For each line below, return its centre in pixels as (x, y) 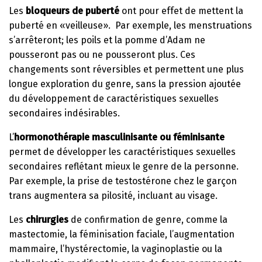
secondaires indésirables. (64, 113)
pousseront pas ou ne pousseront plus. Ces (102, 54)
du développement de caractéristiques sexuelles (114, 98)
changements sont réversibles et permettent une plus (126, 69)
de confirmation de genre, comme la (148, 219)
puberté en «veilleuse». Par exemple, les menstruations (130, 25)
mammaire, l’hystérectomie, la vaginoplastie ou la (116, 249)
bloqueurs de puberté (73, 11)
